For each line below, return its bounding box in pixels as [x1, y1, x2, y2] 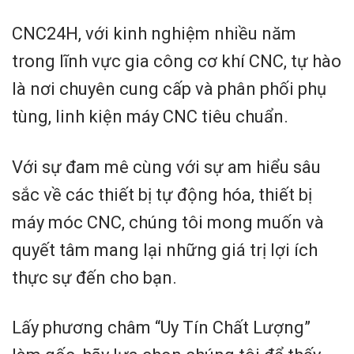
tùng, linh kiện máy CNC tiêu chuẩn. [12, 107, 288, 127]
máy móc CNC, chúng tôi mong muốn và [12, 212, 324, 232]
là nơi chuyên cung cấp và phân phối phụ [12, 79, 326, 100]
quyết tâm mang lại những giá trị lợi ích [12, 239, 318, 260]
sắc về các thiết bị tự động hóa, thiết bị [12, 184, 312, 205]
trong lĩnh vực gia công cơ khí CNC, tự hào [12, 51, 341, 72]
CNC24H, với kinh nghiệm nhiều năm [12, 24, 296, 44]
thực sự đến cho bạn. [12, 267, 177, 288]
